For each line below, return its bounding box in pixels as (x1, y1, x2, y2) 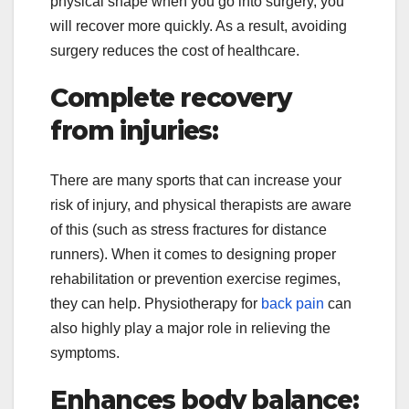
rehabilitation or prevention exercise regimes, (50, 270, 341, 287)
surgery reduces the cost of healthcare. (50, 43, 299, 59)
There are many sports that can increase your (50, 172, 341, 188)
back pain (261, 295, 324, 311)
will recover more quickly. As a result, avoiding (50, 18, 347, 35)
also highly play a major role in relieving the (50, 320, 330, 336)
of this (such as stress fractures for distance (50, 221, 327, 237)
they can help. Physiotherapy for (50, 295, 261, 311)
